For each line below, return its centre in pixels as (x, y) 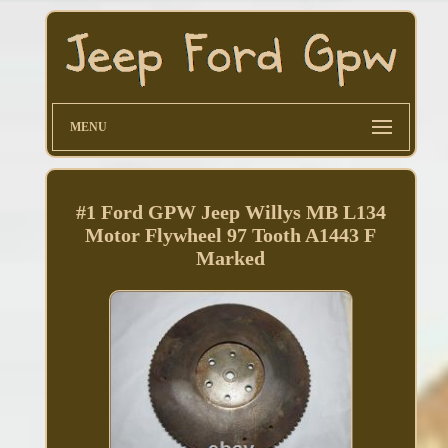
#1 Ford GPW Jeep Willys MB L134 (230, 212)
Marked (231, 258)
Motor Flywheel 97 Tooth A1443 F (231, 235)
